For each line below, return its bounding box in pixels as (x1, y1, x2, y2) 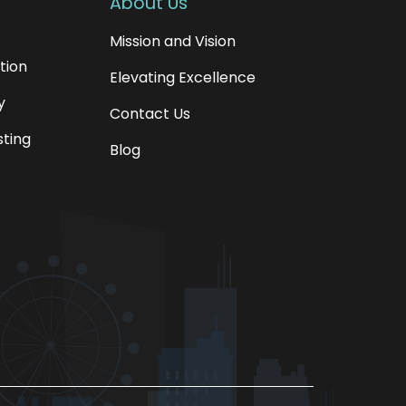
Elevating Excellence (109, 67, 256, 88)
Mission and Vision (109, 31, 236, 52)
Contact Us (109, 103, 190, 124)
